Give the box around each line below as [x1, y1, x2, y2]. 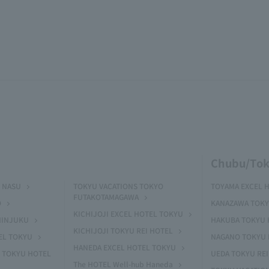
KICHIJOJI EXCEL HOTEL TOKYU [73, 208, 183, 219]
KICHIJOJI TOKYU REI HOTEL [73, 225, 173, 235]
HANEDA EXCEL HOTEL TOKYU [73, 242, 176, 252]
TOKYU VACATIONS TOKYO [73, 181, 163, 191]
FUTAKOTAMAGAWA [73, 192, 139, 202]
